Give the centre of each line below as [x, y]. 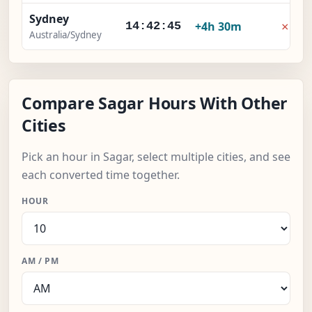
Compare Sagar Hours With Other [155, 103]
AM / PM [40, 261]
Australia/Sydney [65, 35]
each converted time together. [101, 175]
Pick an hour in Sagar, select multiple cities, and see [156, 157]
